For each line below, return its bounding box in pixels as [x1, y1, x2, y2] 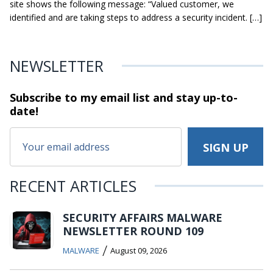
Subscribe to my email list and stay [10, 90, 200, 105]
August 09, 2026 [110, 245, 167, 257]
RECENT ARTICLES [10, 175, 136, 197]
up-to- [200, 90, 238, 105]
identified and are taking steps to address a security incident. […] [10, 12, 262, 24]
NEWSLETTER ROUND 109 [63, 224, 204, 239]
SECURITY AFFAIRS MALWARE [63, 210, 222, 225]
